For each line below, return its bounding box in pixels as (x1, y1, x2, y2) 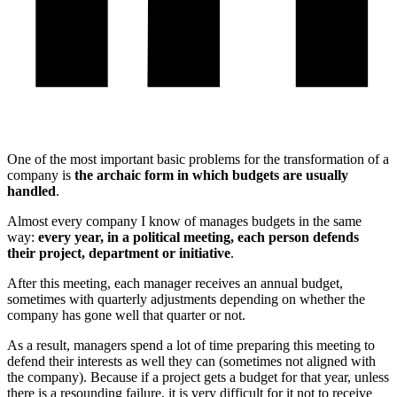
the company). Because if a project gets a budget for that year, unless (7, 369, 389, 385)
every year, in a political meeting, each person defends (38, 229, 359, 245)
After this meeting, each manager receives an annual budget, (7, 275, 343, 291)
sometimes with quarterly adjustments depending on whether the (7, 291, 365, 307)
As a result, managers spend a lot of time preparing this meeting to (7, 337, 375, 353)
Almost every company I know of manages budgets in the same (7, 213, 362, 229)
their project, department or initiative (7, 245, 230, 261)
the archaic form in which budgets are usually (74, 167, 348, 183)
